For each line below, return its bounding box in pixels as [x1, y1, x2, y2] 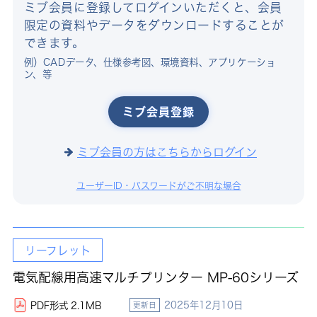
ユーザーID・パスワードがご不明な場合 [76, 181, 241, 191]
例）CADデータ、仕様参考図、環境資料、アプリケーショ [23, 57, 276, 67]
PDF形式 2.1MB [30, 301, 102, 311]
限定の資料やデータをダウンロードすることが [23, 19, 284, 32]
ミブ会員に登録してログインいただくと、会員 [23, 1, 282, 14]
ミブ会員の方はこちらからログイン [77, 146, 257, 158]
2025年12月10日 [163, 300, 243, 311]
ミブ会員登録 [122, 106, 195, 118]
